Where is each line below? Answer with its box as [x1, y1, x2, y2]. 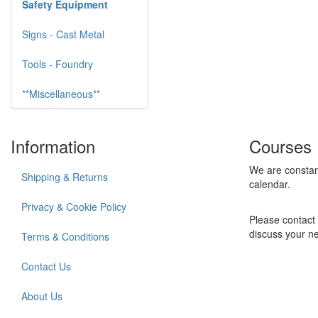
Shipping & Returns [21, 170, 108, 184]
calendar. [249, 177, 290, 191]
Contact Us [21, 259, 71, 273]
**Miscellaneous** [22, 87, 100, 101]
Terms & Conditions [21, 229, 109, 243]
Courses [249, 133, 312, 158]
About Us [21, 289, 62, 303]
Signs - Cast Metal [22, 27, 104, 41]
